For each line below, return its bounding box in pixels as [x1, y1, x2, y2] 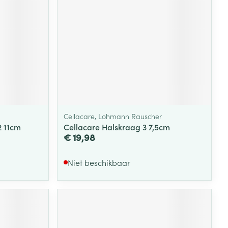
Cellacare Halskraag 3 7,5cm [64, 121, 170, 132]
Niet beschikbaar [68, 156, 131, 168]
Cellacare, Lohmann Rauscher [64, 110, 162, 121]
